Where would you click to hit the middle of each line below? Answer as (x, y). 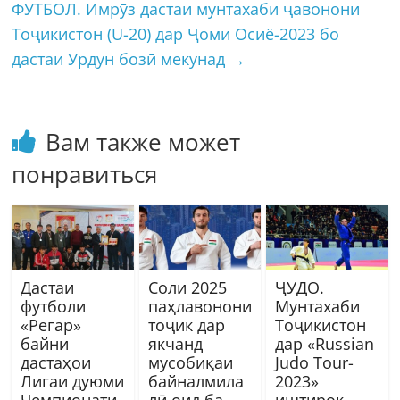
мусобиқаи (190, 363)
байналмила (196, 382)
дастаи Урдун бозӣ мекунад (121, 59)
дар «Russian (324, 344)
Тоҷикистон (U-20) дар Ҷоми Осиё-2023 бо (176, 34)
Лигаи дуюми (73, 382)
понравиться (85, 175)
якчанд (175, 344)
